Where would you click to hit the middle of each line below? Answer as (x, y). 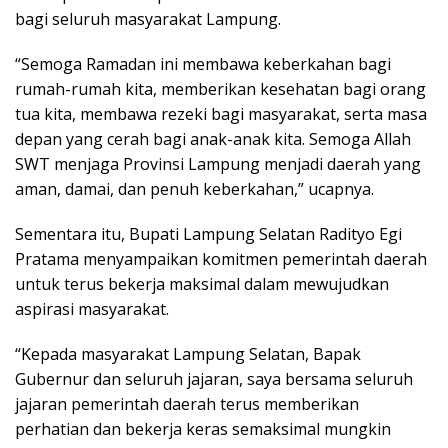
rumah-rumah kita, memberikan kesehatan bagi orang (220, 88)
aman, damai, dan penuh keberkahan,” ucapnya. (194, 188)
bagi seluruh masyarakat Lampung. (148, 18)
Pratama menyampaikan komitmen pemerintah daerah (221, 258)
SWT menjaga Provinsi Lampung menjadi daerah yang (218, 163)
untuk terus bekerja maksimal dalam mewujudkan (202, 283)
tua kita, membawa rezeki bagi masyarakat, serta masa (221, 113)
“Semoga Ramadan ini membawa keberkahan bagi (203, 63)
